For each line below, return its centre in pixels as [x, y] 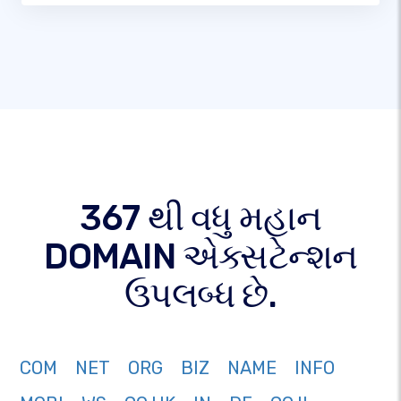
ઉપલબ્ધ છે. [200, 295]
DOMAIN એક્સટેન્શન [200, 257]
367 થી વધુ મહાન [200, 218]
